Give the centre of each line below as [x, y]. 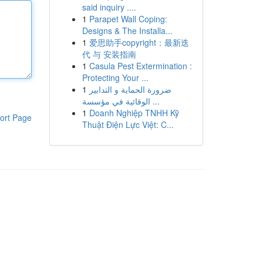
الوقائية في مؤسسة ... [155, 101]
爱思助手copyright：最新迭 [139, 42]
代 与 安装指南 [109, 54]
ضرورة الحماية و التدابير [130, 89]
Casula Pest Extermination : [140, 66]
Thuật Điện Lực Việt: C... [128, 124]
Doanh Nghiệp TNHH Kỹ [134, 113]
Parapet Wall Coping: [128, 19]
